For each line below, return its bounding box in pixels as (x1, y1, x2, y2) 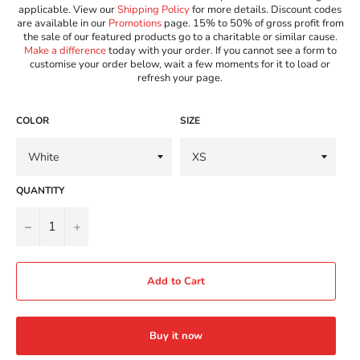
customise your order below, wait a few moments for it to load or (30, 57, 330, 72)
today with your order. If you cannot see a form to (105, 43, 337, 59)
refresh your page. (137, 71, 223, 86)
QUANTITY (16, 184, 64, 198)
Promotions (108, 16, 162, 31)
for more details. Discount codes (190, 2, 342, 18)
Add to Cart (147, 273, 205, 288)
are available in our (16, 16, 108, 31)
